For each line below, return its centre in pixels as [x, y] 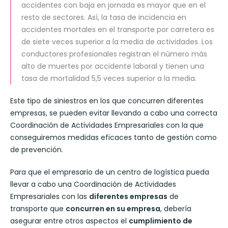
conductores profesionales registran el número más [114, 54]
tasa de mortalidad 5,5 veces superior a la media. [109, 78]
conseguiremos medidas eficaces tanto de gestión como [113, 137]
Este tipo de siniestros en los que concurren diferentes [107, 101]
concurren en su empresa [113, 208]
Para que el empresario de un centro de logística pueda [110, 172]
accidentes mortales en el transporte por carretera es [118, 29]
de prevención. [37, 149]
